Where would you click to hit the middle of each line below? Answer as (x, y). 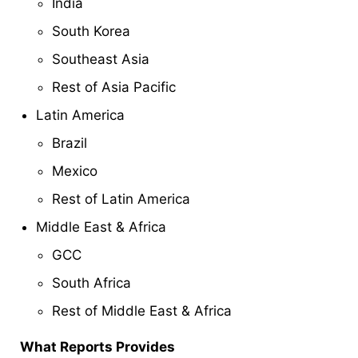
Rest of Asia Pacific (114, 87)
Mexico (75, 171)
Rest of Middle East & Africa (142, 310)
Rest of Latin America (121, 199)
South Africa (91, 282)
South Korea (91, 31)
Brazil (70, 143)
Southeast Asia (101, 59)
